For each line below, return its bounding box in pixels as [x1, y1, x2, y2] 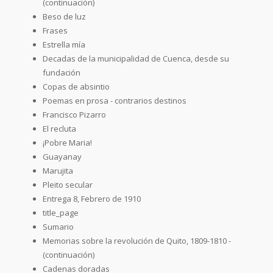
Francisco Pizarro [43, 108, 106, 120]
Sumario [43, 221, 74, 232]
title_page [43, 207, 79, 218]
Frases [43, 24, 68, 36]
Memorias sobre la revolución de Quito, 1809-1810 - [43, 235, 231, 246]
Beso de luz [43, 10, 86, 22]
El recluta [43, 122, 76, 134]
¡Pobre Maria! [43, 136, 92, 148]
